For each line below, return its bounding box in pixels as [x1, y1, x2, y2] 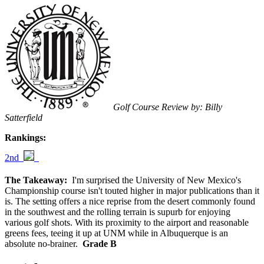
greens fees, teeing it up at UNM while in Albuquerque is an [5, 228, 228, 239]
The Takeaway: [5, 175, 67, 186]
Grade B [82, 239, 117, 249]
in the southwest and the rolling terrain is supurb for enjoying [5, 207, 230, 217]
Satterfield [5, 113, 42, 123]
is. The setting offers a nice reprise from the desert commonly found [5, 196, 255, 207]
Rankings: [5, 133, 46, 143]
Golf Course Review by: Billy [113, 102, 222, 113]
